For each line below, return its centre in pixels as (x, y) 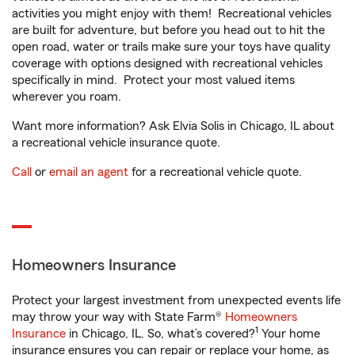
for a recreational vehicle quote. (215, 172)
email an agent (89, 172)
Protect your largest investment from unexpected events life (176, 300)
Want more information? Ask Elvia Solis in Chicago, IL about (173, 126)
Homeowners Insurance (94, 265)
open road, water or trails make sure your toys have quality (171, 47)
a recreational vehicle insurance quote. (116, 143)
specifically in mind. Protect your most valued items (153, 80)
